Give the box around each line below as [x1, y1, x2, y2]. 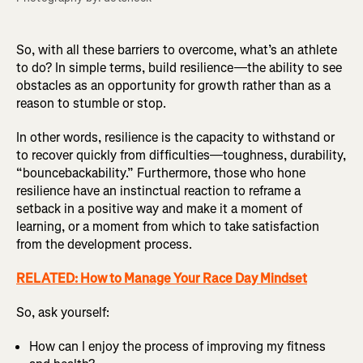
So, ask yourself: [16, 304, 109, 322]
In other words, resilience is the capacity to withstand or [16, 129, 335, 147]
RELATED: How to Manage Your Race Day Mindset [16, 270, 307, 288]
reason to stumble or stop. [16, 95, 166, 113]
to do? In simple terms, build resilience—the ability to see [16, 59, 342, 77]
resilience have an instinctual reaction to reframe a [16, 182, 301, 200]
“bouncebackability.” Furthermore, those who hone [16, 164, 305, 182]
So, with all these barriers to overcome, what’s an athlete [16, 41, 337, 59]
